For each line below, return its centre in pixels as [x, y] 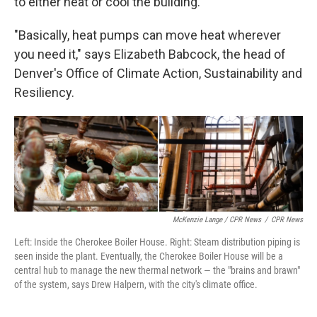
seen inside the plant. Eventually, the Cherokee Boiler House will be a [149, 257]
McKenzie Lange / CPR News [217, 220]
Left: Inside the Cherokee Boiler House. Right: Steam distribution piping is [157, 242]
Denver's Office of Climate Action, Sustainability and [158, 73]
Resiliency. [44, 92]
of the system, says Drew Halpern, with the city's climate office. [136, 285]
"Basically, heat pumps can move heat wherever [148, 35]
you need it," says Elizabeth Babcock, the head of [150, 54]
